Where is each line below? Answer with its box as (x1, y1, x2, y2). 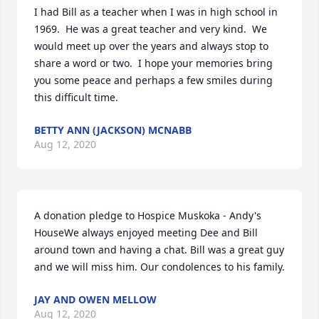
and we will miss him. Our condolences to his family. (34, 260, 285, 273)
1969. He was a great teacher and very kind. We (34, 22, 267, 36)
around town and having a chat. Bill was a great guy (34, 243, 284, 256)
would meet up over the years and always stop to (34, 39, 268, 53)
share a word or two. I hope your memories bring (34, 56, 273, 70)
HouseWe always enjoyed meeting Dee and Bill (34, 226, 258, 239)
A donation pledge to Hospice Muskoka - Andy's (34, 209, 261, 222)
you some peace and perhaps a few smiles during (34, 73, 273, 87)
